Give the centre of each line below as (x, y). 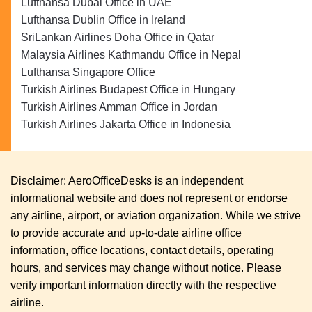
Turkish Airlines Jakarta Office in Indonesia (126, 125)
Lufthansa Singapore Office (88, 72)
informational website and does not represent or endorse (149, 198)
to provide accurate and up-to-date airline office (126, 233)
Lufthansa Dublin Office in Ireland (103, 20)
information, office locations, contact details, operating (142, 251)
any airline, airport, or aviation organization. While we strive (156, 216)
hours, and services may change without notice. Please (146, 268)
